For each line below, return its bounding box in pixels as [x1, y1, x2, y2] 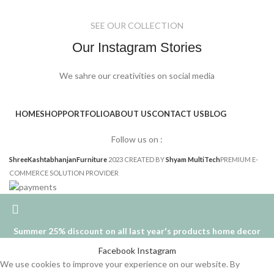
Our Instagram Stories [72, 40, 202, 56]
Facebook [98, 245, 135, 256]
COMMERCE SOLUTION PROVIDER [9, 169, 119, 177]
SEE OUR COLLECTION [91, 20, 183, 31]
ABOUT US [109, 109, 152, 119]
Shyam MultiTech [166, 155, 220, 164]
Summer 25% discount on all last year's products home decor [13, 225, 261, 236]
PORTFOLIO [62, 109, 109, 119]
